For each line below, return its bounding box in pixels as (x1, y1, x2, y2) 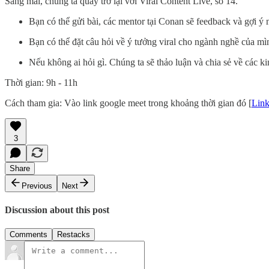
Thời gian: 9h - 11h (5, 77, 77, 88)
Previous (22, 181, 52, 190)
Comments (10, 230, 47, 240)
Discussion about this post (5, 205, 109, 216)
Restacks (57, 230, 90, 240)
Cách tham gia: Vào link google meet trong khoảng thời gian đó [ (5, 97, 252, 108)
